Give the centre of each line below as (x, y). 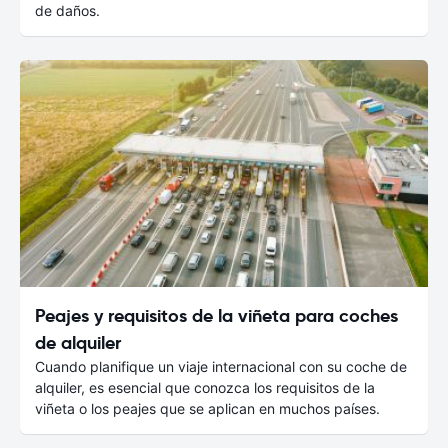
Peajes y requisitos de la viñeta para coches (216, 315)
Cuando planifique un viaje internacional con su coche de (221, 366)
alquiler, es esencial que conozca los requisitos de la (205, 387)
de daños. (67, 11)
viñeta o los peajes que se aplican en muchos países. (207, 408)
